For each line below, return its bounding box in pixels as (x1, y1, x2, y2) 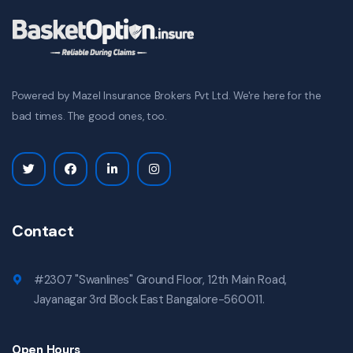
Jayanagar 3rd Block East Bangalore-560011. (34, 292, 265, 308)
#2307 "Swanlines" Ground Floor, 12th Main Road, (34, 272, 287, 288)
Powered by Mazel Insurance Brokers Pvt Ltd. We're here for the (12, 89, 321, 103)
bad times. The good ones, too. (12, 110, 167, 124)
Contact (12, 221, 74, 242)
